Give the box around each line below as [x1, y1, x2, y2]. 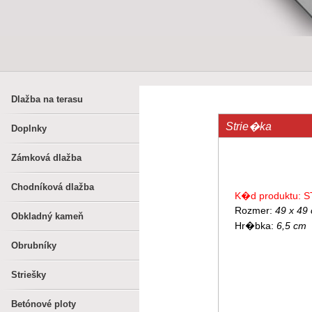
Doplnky [11, 123, 47, 134]
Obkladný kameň [11, 211, 84, 221]
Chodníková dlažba [11, 182, 94, 192]
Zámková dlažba [11, 153, 81, 163]
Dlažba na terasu [11, 94, 83, 104]
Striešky [11, 270, 46, 280]
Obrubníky [11, 240, 56, 251]
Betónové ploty [11, 299, 76, 309]
